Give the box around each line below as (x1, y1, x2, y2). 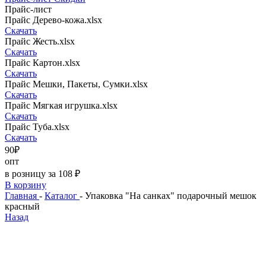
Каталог (45, 191, 77, 201)
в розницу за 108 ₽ (5, 169, 80, 179)
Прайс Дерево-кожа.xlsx (5, 15, 102, 25)
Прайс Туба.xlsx (5, 122, 69, 132)
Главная (5, 191, 37, 201)
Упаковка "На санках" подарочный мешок (85, 191, 256, 201)
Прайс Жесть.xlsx (5, 36, 75, 46)
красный (5, 201, 40, 211)
